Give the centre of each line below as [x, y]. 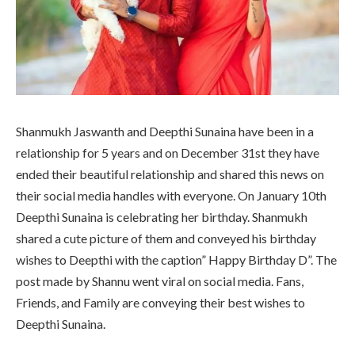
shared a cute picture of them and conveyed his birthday [166, 238]
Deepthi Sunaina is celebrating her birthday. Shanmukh [162, 216]
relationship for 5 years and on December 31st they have [168, 152]
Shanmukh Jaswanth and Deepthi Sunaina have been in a [165, 131]
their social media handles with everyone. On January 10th [171, 195]
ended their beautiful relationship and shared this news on [170, 174]
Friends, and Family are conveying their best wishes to [160, 302]
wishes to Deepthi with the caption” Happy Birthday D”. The [176, 259]
